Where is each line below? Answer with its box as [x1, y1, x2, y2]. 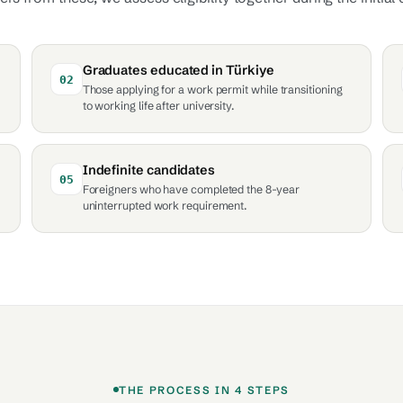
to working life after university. [82, 99, 236, 112]
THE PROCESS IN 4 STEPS [119, 382, 290, 397]
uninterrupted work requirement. [82, 199, 248, 212]
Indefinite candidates [82, 162, 216, 178]
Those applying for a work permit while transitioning [82, 83, 343, 96]
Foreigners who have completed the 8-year [82, 183, 300, 196]
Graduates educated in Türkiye [82, 62, 274, 78]
